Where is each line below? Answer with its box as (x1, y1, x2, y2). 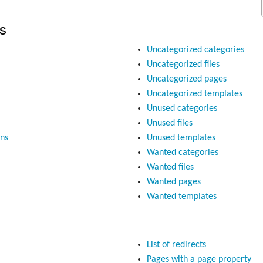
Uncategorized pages (146, 74, 227, 84)
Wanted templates (146, 191, 217, 201)
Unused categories (146, 103, 217, 113)
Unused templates (146, 133, 215, 143)
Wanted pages (146, 177, 201, 187)
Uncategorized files (146, 59, 220, 69)
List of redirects (146, 240, 206, 250)
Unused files (146, 118, 193, 128)
